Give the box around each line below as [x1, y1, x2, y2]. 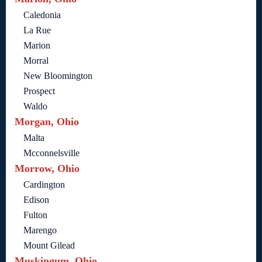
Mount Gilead [23, 240, 75, 251]
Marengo [23, 225, 57, 236]
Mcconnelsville [23, 148, 80, 158]
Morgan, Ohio [15, 116, 79, 128]
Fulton [23, 210, 47, 220]
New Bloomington [23, 71, 92, 81]
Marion [23, 40, 50, 51]
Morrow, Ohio [15, 163, 80, 175]
